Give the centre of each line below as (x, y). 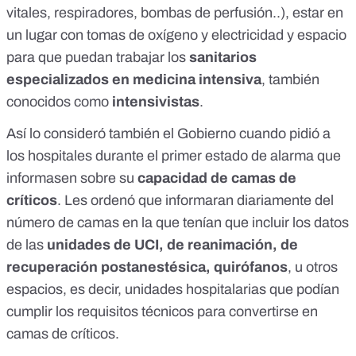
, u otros (313, 267)
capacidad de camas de (217, 178)
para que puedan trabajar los (98, 58)
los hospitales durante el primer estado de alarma (160, 156)
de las (27, 245)
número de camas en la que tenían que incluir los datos (178, 223)
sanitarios (223, 58)
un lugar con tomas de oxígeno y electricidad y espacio (176, 35)
